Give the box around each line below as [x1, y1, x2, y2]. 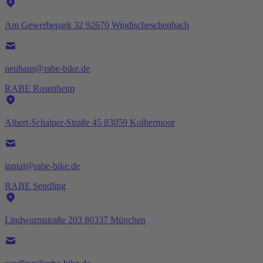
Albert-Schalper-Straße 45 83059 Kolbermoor [5, 117, 175, 127]
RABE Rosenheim [5, 83, 75, 93]
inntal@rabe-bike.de [5, 160, 80, 171]
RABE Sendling [5, 180, 66, 191]
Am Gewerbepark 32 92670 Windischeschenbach [5, 19, 189, 30]
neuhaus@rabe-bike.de [5, 63, 90, 73]
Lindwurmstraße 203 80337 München [5, 214, 146, 225]
